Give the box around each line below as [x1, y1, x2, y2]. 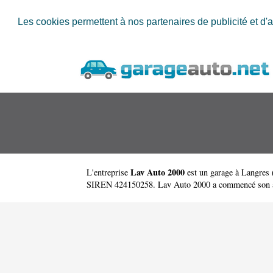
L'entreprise [87, 166, 130, 178]
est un [185, 166, 210, 178]
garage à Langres [210, 166, 269, 178]
